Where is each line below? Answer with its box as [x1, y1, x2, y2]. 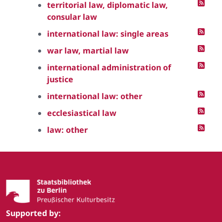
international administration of [47, 62, 171, 73]
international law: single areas [47, 28, 168, 39]
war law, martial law [47, 45, 129, 56]
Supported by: [6, 208, 61, 219]
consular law [47, 11, 97, 22]
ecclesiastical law [47, 108, 116, 118]
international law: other [47, 91, 142, 102]
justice [47, 74, 73, 85]
